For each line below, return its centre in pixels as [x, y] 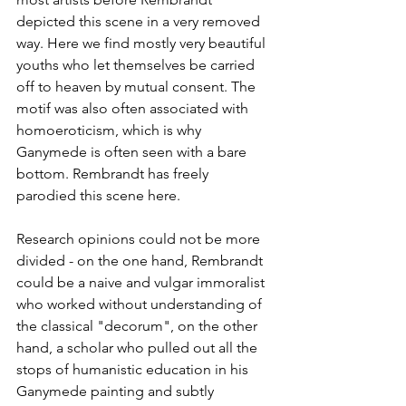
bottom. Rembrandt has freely [114, 173]
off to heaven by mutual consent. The [138, 86]
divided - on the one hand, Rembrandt [141, 260]
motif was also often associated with [134, 108]
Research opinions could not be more [140, 238]
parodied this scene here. [100, 195]
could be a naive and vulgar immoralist [142, 282]
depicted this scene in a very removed [140, 21]
